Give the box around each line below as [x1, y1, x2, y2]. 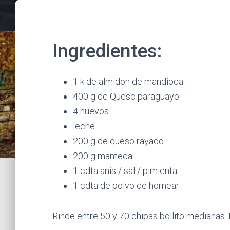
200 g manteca [73, 150, 132, 161]
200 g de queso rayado [73, 136, 164, 146]
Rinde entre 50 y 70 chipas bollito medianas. [52, 210, 228, 221]
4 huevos [73, 106, 109, 117]
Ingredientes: [52, 40, 162, 62]
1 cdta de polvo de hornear [73, 180, 179, 191]
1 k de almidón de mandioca [73, 76, 183, 87]
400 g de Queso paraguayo [73, 91, 179, 102]
